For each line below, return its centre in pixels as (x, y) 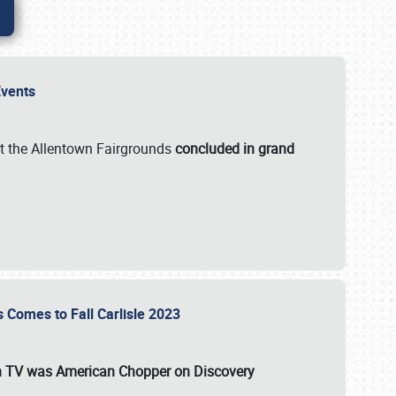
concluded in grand (235, 148)
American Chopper (113, 371)
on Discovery (213, 371)
